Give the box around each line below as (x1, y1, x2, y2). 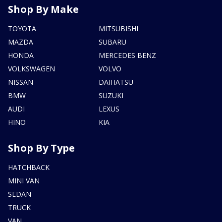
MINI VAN (8, 176, 40, 186)
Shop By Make (8, 2, 79, 16)
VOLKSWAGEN (8, 64, 55, 74)
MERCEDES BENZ (99, 51, 157, 60)
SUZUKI (99, 91, 124, 101)
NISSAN (8, 77, 33, 87)
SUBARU (99, 37, 127, 47)
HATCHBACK (8, 163, 50, 172)
